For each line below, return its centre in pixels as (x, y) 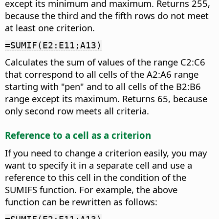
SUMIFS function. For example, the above (91, 189)
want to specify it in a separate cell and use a (99, 165)
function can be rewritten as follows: (81, 201)
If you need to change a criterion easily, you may (106, 153)
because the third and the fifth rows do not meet (107, 16)
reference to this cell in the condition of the (96, 177)
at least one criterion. (50, 28)
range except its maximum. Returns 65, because (106, 99)
